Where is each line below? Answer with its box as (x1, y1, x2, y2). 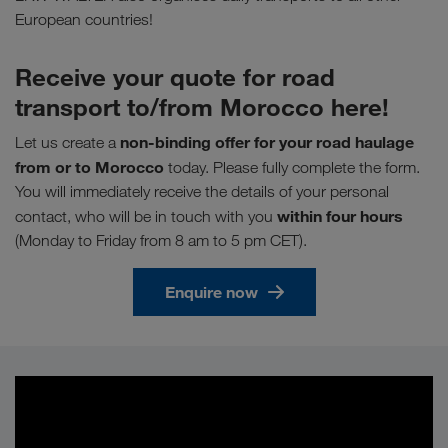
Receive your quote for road (15, 62, 335, 93)
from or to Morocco (15, 157, 164, 178)
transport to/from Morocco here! (15, 92, 389, 123)
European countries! (15, 10, 153, 30)
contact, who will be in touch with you (15, 207, 277, 227)
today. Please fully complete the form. (164, 158, 420, 178)
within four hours (277, 206, 403, 227)
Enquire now (164, 282, 258, 303)
